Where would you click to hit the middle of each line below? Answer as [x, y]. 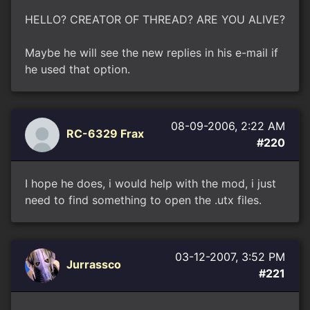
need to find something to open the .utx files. [143, 200]
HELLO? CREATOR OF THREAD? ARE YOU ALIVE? [155, 19]
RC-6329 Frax [105, 134]
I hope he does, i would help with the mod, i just [151, 183]
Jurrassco [94, 265]
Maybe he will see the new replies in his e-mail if [152, 53]
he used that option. [77, 69]
